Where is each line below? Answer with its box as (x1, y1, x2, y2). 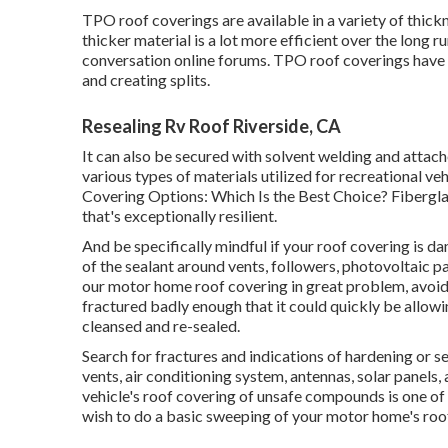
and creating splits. (82, 69, 210, 89)
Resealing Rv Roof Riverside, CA (82, 114, 341, 137)
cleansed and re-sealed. (82, 315, 240, 335)
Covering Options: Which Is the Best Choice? (82, 185, 388, 205)
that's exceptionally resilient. (82, 205, 277, 225)
